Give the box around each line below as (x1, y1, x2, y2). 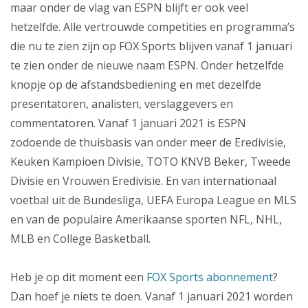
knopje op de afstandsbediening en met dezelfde (10, 77, 261, 93)
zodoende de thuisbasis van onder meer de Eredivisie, (10, 135, 286, 151)
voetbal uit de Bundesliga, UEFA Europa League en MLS (10, 192, 296, 208)
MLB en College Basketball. (10, 231, 151, 247)
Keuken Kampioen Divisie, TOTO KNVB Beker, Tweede (10, 154, 291, 170)
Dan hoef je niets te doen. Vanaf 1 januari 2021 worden (10, 289, 293, 305)
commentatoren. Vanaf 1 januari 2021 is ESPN (10, 115, 246, 131)
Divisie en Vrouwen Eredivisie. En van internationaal (10, 173, 276, 189)
